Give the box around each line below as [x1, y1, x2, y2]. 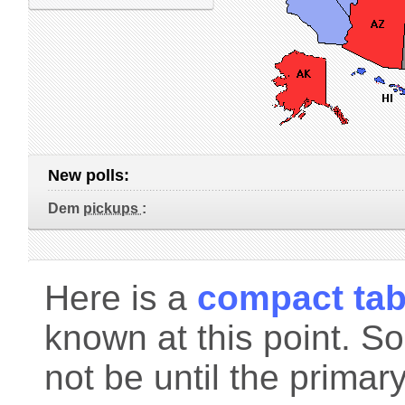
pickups [83, 201, 142, 216]
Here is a [44, 278, 197, 317]
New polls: [48, 166, 134, 184]
